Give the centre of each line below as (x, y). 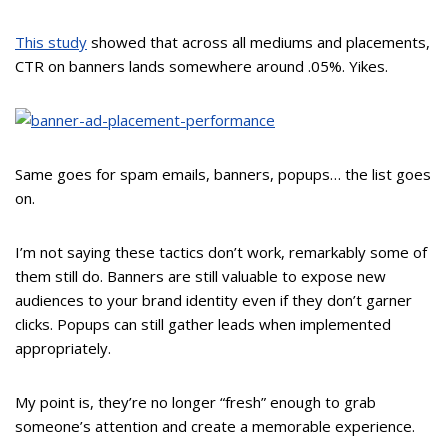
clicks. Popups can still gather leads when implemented (203, 324)
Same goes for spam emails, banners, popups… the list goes (223, 174)
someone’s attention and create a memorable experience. (215, 426)
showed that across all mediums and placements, (258, 42)
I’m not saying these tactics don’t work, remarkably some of (221, 252)
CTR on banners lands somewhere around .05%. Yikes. (201, 66)
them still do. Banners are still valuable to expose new (200, 276)
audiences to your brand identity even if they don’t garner (213, 300)
